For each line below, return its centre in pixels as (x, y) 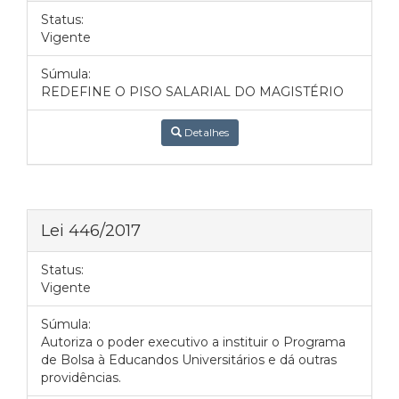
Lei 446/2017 (91, 230)
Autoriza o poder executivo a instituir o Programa (193, 342)
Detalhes (205, 132)
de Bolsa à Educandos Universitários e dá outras (189, 360)
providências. (81, 378)
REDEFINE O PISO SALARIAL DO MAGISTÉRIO (192, 92)
